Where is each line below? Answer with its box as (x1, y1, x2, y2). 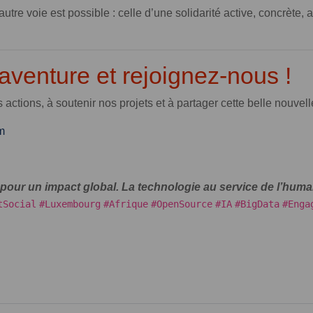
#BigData (235, 198, 279, 210)
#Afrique (103, 198, 148, 210)
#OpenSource (151, 198, 212, 210)
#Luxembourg (39, 198, 101, 210)
